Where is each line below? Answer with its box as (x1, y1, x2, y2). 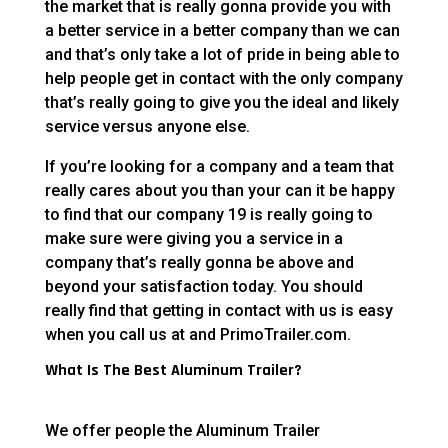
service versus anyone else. (44, 117, 250, 137)
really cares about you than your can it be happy (44, 181, 395, 201)
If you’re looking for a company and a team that (44, 157, 394, 177)
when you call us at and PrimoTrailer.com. (44, 325, 351, 345)
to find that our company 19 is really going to (44, 205, 373, 225)
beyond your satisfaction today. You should (44, 277, 363, 297)
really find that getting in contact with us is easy (44, 301, 393, 321)
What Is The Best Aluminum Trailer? (44, 360, 302, 382)
